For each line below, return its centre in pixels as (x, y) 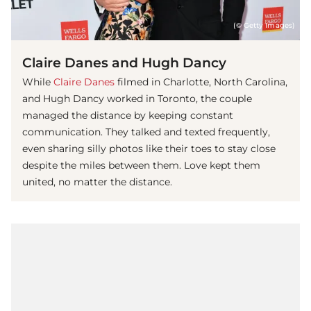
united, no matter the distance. (97, 182)
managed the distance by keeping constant (128, 116)
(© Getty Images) (264, 26)
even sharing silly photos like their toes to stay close (149, 149)
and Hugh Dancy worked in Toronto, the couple (137, 99)
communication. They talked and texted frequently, (146, 132)
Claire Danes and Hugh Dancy (124, 63)
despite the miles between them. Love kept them (141, 166)
